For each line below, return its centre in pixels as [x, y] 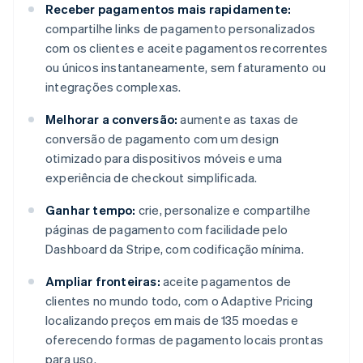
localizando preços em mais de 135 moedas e [172, 320]
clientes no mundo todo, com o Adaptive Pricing [179, 300]
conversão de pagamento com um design [162, 138]
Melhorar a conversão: [112, 119]
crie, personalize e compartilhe [223, 209]
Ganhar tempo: [91, 209]
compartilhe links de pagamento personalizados [181, 28]
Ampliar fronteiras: [103, 281]
